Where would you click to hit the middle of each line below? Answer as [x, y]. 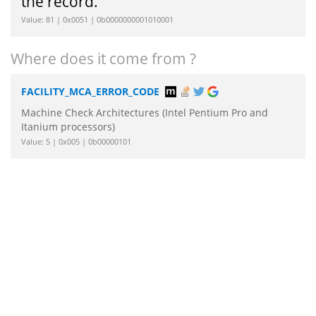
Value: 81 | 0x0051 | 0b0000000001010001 [97, 20]
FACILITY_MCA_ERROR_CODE [90, 92]
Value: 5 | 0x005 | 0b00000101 [76, 142]
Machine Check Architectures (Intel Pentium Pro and [145, 113]
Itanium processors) [68, 127]
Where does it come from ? [103, 59]
